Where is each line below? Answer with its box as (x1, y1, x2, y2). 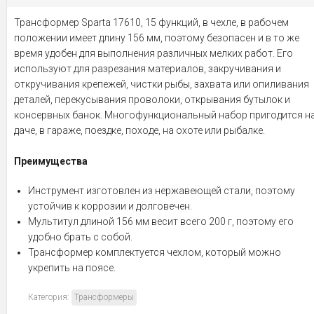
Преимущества (14, 155, 88, 167)
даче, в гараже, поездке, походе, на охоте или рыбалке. (14, 124, 265, 136)
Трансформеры (74, 292, 134, 302)
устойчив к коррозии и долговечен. (28, 200, 192, 212)
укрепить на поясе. (28, 261, 116, 273)
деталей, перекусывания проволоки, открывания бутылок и (14, 93, 290, 105)
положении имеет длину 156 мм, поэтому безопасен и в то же (14, 32, 299, 43)
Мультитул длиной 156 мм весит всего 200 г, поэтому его (28, 215, 294, 227)
